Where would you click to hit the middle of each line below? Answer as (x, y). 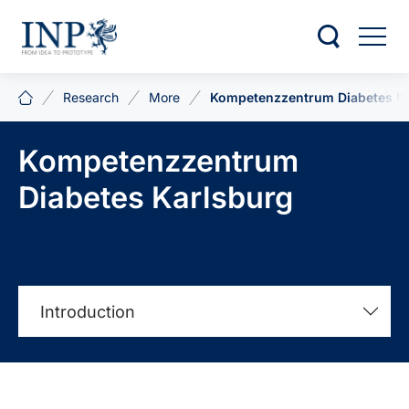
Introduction (88, 311)
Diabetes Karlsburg (156, 198)
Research (91, 97)
